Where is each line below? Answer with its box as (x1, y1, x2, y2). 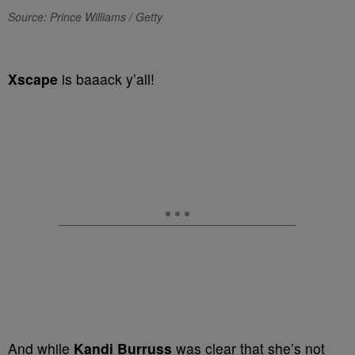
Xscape (8, 69, 58, 90)
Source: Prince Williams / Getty (8, 9, 162, 25)
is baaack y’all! (58, 69, 155, 90)
